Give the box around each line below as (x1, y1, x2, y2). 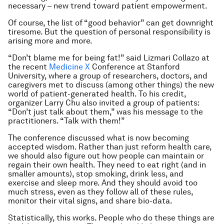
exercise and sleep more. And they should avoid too (8, 178, 197, 187)
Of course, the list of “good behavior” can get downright (8, 18, 213, 27)
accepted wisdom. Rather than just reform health (8, 142, 193, 151)
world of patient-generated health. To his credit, (8, 89, 186, 98)
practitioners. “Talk (8, 116, 81, 125)
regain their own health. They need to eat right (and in (8, 160, 206, 169)
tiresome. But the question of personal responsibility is (8, 27, 210, 36)
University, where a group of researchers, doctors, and (8, 71, 207, 80)
